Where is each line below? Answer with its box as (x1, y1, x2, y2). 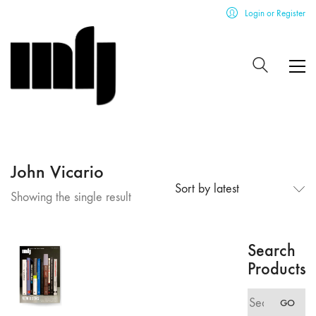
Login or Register (245, 8, 305, 18)
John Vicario (11, 161, 104, 183)
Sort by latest (174, 181, 239, 197)
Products (248, 257, 306, 279)
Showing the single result (11, 190, 131, 205)
